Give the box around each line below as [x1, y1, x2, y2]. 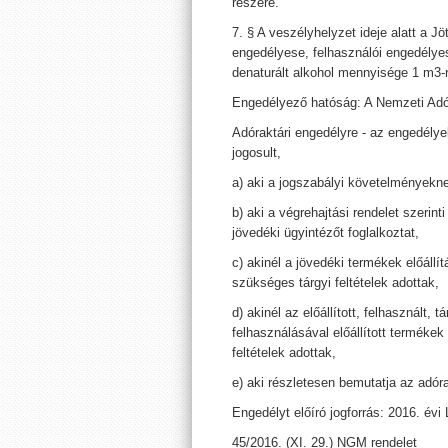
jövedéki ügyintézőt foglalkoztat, [232, 225, 419, 240]
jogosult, [232, 145, 281, 160]
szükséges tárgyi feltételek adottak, [232, 275, 439, 290]
